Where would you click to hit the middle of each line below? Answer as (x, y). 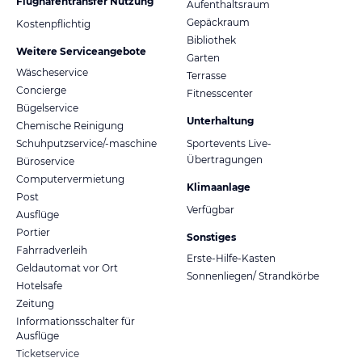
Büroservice (45, 161)
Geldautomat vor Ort (67, 267)
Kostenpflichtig (53, 23)
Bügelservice (47, 107)
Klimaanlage (219, 187)
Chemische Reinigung (70, 125)
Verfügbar (210, 209)
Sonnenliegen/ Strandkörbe (253, 276)
